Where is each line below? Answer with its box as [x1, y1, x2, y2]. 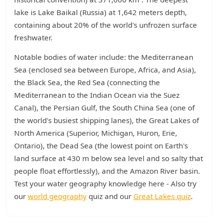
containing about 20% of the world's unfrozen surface [14, 20, 197, 30]
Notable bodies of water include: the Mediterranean [14, 52, 193, 62]
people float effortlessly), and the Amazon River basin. [14, 166, 200, 176]
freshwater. [14, 33, 53, 42]
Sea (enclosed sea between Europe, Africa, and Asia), [14, 65, 196, 74]
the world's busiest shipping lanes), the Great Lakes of [14, 115, 199, 125]
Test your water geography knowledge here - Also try [14, 179, 197, 188]
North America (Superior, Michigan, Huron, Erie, [14, 128, 177, 138]
